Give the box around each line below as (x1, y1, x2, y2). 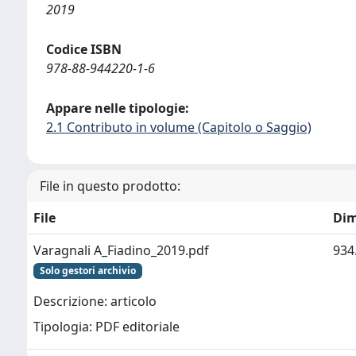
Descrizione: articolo (33, 292, 157, 311)
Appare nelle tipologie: (46, 99, 189, 117)
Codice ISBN (46, 40, 122, 58)
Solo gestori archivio (39, 263, 136, 277)
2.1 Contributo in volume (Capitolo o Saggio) (46, 118, 311, 136)
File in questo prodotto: (40, 176, 180, 195)
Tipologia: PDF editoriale (33, 318, 180, 336)
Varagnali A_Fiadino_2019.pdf (33, 241, 209, 259)
